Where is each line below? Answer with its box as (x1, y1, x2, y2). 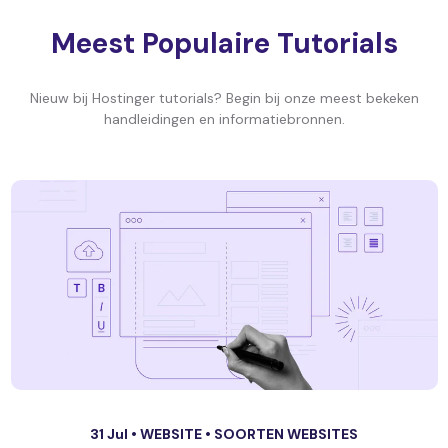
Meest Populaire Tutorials (50, 25, 398, 62)
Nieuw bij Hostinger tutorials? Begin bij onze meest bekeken (29, 89, 419, 107)
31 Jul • (90, 425, 140, 443)
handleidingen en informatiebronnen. (103, 110, 345, 128)
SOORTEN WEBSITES (214, 425, 358, 443)
